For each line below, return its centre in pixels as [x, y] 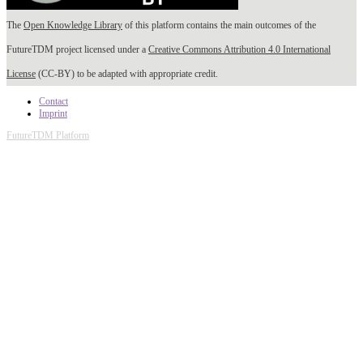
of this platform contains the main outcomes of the [219, 25]
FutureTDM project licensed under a [77, 49]
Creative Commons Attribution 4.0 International [239, 49]
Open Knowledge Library [73, 25]
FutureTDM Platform [48, 135]
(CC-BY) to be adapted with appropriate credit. [127, 73]
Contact [53, 101]
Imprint [53, 113]
